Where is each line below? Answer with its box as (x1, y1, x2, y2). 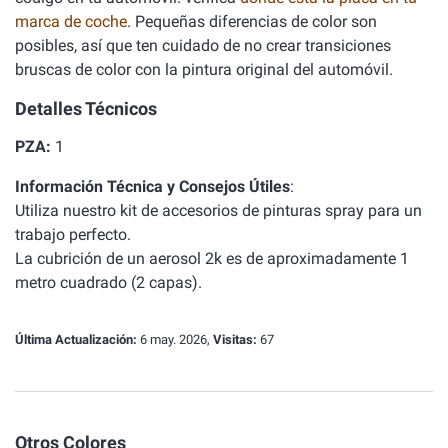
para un (364, 201, 422, 220)
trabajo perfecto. (15, 225, 131, 244)
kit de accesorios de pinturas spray (120, 201, 364, 220)
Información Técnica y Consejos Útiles (15, 177, 290, 196)
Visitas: (213, 332, 257, 347)
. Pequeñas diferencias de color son (127, 12, 377, 31)
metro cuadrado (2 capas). (15, 273, 202, 292)
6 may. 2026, (137, 332, 213, 347)
